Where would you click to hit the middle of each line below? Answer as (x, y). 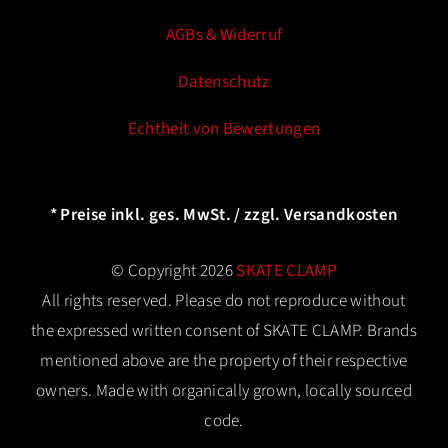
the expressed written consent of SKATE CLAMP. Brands (224, 331)
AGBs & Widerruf (224, 35)
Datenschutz (224, 82)
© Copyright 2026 (173, 271)
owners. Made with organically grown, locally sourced (224, 391)
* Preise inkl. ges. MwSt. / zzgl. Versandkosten (224, 215)
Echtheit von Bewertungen (224, 129)
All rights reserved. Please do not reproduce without (224, 301)
